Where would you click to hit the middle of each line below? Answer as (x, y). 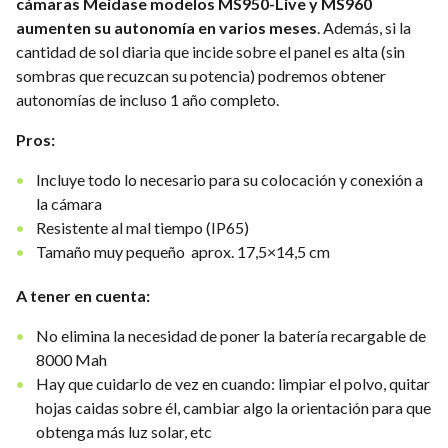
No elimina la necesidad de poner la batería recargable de (231, 335)
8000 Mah (71, 359)
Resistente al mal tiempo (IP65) (142, 227)
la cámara (69, 203)
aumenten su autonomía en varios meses (166, 27)
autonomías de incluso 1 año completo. (147, 99)
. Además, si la (364, 27)
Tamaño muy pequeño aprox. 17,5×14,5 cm (183, 251)
